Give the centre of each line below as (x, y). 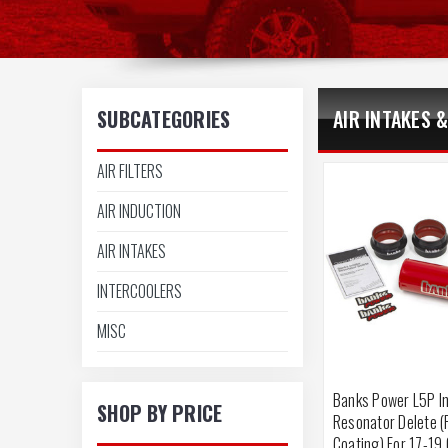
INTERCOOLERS (139, 291)
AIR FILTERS (130, 171)
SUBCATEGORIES (164, 118)
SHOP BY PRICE (160, 412)
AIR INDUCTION (139, 211)
